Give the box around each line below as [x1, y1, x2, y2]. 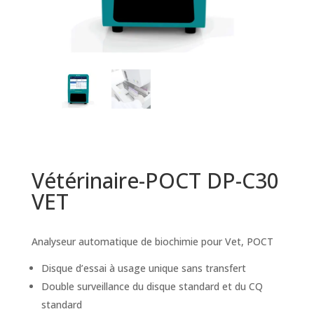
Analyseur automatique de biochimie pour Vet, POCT [31, 235, 273, 249]
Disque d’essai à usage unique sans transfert [41, 261, 246, 275]
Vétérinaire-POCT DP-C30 [31, 166, 279, 196]
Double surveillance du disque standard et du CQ [41, 280, 263, 294]
